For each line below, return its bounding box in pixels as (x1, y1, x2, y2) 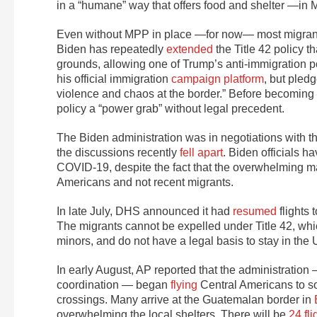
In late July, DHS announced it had (57, 205, 233, 218)
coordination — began (57, 279, 171, 292)
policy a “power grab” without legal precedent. (57, 103, 284, 115)
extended (166, 43, 213, 56)
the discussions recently (57, 146, 180, 159)
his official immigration (57, 73, 171, 86)
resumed (233, 205, 277, 218)
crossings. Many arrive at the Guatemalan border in (57, 294, 314, 306)
